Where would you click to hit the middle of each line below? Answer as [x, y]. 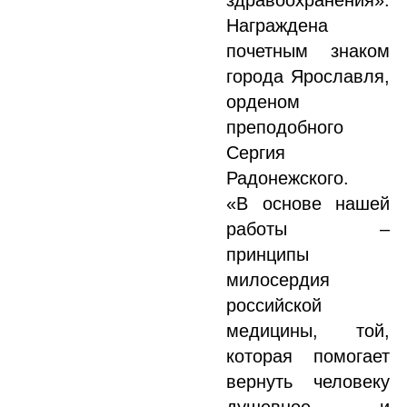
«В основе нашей [308, 203]
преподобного [285, 127]
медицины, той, [308, 331]
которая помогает [308, 356]
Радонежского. [288, 178]
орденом [263, 102]
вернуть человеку [308, 382]
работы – [308, 229]
